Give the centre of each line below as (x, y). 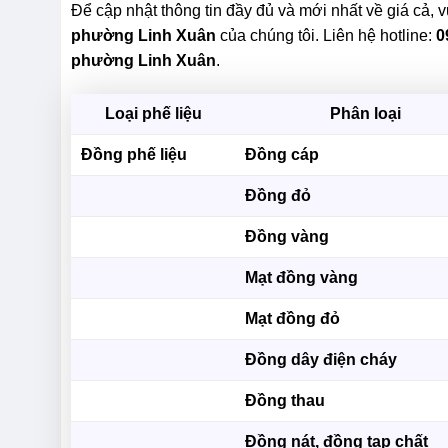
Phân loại (365, 114)
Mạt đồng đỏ (293, 319)
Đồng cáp (282, 155)
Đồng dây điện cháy (321, 360)
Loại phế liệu (153, 114)
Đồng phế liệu (134, 155)
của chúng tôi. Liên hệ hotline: (326, 36)
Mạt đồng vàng (302, 278)
